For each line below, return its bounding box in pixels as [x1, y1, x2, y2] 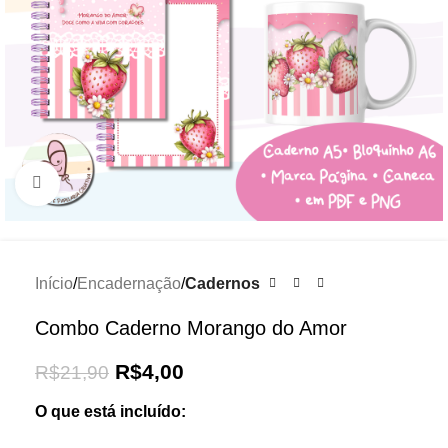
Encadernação [77, 274, 181, 292]
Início [35, 274, 73, 292]
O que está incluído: [35, 402, 186, 420]
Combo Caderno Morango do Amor [35, 316, 347, 339]
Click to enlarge [59, 175, 167, 192]
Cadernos [185, 274, 260, 292]
